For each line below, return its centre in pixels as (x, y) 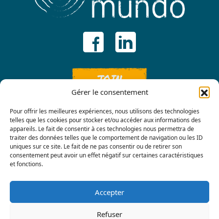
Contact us (109, 162)
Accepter (109, 192)
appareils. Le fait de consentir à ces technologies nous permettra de (102, 129)
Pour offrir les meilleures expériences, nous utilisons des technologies (105, 111)
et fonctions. (26, 164)
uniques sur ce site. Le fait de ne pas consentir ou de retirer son (96, 146)
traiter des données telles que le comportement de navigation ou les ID (106, 138)
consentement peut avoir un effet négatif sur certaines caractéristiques (107, 155)
